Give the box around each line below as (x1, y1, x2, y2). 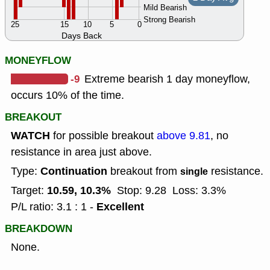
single (180, 165, 208, 179)
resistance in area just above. (11, 145, 152, 160)
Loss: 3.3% (172, 183, 226, 198)
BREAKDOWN (5, 221, 72, 237)
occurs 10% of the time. (11, 88, 124, 103)
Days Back (61, 30, 102, 42)
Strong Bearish (143, 14, 195, 25)
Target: (11, 183, 47, 198)
